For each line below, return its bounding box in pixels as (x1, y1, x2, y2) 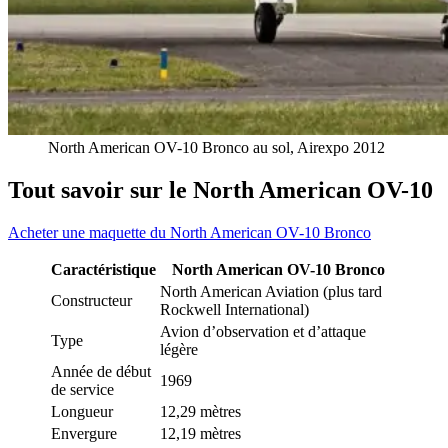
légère (160, 340, 198, 358)
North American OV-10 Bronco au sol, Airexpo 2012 (48, 138, 385, 156)
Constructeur (51, 291, 132, 309)
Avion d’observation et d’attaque (160, 322, 366, 340)
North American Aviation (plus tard (160, 282, 382, 300)
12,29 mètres (160, 402, 241, 420)
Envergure (51, 424, 117, 442)
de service (51, 380, 114, 398)
